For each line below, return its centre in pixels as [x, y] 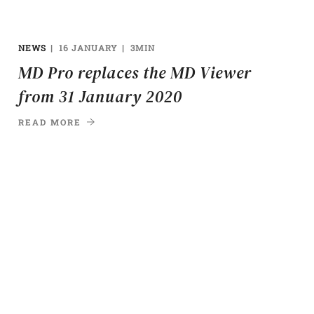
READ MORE [49, 122]
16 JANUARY [88, 47]
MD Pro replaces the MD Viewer [135, 73]
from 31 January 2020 [100, 96]
